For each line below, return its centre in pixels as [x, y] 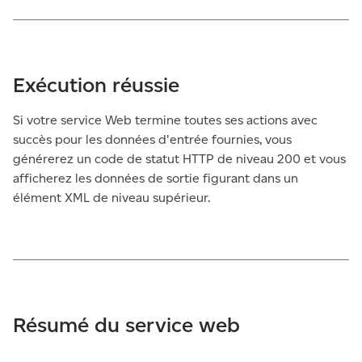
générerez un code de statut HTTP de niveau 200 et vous [179, 159]
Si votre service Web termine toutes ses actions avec [165, 120]
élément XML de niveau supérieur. [112, 198]
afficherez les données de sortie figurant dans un [156, 178]
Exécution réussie [96, 85]
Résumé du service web [126, 325]
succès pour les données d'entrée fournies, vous [152, 139]
